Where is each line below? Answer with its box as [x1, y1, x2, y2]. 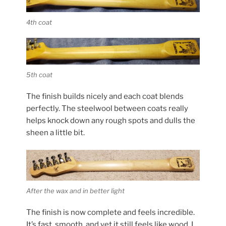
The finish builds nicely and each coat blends [26, 91, 184, 101]
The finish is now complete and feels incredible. [26, 207, 195, 217]
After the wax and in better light [26, 187, 125, 195]
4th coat [26, 18, 52, 27]
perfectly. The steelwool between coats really [26, 103, 189, 113]
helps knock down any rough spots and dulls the [26, 116, 196, 125]
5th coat [26, 71, 53, 79]
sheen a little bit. [26, 128, 85, 137]
